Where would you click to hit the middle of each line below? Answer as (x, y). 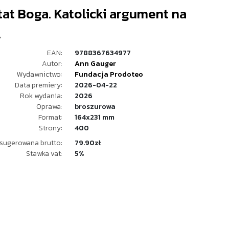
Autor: (52, 64)
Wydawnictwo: (40, 74)
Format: (50, 117)
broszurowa (95, 107)
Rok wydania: (41, 96)
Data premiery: (39, 85)
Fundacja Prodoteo (109, 74)
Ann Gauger (95, 64)
